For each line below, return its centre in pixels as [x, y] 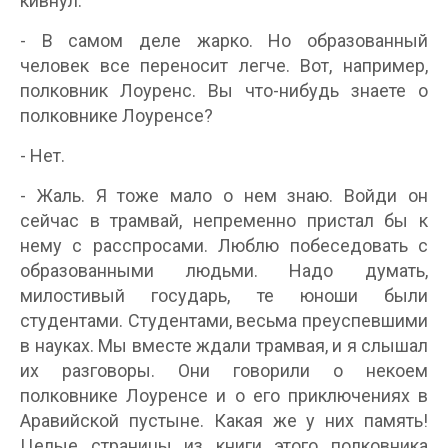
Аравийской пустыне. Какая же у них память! [224, 420]
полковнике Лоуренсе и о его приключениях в [224, 395]
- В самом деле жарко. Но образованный [224, 40]
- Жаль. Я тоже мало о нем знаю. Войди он [224, 195]
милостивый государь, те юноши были [224, 295]
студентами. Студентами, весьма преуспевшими [224, 320]
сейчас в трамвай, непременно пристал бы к [224, 220]
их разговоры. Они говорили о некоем [224, 370]
